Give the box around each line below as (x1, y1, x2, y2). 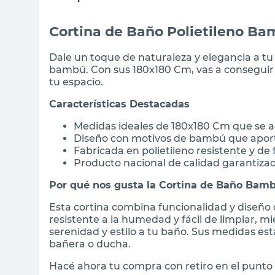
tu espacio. (49, 76, 103, 88)
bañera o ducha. (49, 238, 131, 250)
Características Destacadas (49, 98, 190, 110)
